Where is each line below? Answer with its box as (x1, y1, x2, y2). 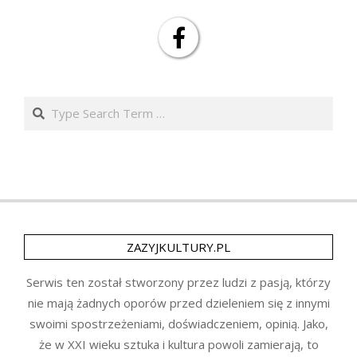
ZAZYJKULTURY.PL (127, 238, 230, 255)
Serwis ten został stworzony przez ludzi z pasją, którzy (26, 273, 331, 290)
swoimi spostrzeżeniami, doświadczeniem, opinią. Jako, (29, 315, 328, 331)
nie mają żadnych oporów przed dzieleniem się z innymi (27, 294, 330, 311)
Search (24, 96, 65, 112)
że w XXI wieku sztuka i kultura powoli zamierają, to (38, 335, 319, 352)
